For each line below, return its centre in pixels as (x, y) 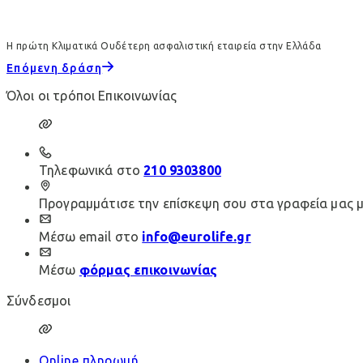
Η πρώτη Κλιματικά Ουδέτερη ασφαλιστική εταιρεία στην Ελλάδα (164, 46)
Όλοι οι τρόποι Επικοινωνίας (92, 96)
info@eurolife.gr (196, 237)
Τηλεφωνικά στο (90, 171)
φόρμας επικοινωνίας (148, 270)
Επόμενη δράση (55, 68)
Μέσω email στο (89, 237)
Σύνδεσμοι (39, 301)
